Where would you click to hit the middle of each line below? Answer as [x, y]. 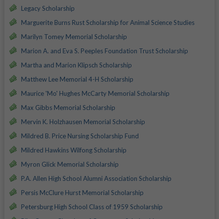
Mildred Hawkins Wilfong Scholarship [74, 150]
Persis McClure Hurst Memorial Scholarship [82, 192]
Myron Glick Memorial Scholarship [70, 164]
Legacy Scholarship [48, 8]
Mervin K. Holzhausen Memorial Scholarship [83, 121]
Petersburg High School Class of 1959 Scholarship [92, 207]
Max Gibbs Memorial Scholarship [68, 107]
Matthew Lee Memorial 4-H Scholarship [77, 79]
